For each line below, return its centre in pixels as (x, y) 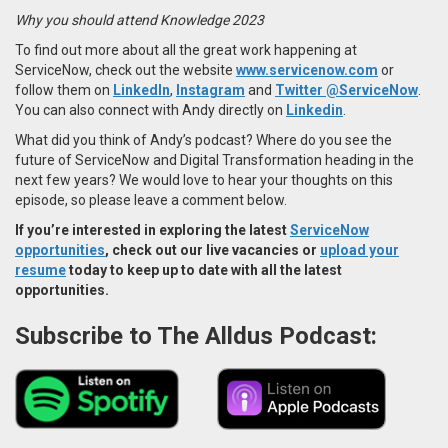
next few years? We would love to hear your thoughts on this (204, 179)
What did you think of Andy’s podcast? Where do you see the (203, 139)
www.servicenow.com (307, 69)
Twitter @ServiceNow (346, 89)
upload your (359, 249)
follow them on (64, 89)
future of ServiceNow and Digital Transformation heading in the (214, 159)
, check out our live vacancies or (212, 249)
